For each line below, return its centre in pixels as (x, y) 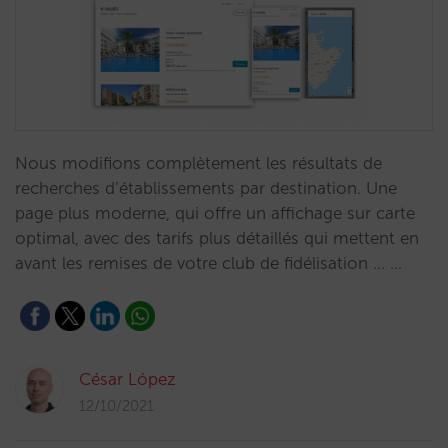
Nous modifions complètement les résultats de (198, 163)
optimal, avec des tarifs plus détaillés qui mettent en (217, 238)
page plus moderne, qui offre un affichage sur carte (215, 213)
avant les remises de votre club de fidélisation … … (208, 263)
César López (127, 379)
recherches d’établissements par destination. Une (206, 188)
